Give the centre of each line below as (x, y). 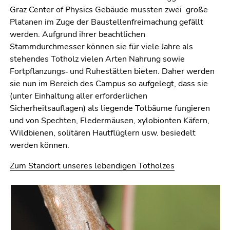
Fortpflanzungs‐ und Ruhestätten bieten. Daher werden (112, 72)
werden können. (41, 146)
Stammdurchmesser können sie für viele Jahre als (101, 47)
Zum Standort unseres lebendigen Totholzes (92, 166)
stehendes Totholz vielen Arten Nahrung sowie (97, 59)
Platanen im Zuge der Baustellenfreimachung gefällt (107, 22)
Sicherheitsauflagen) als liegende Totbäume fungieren (110, 109)
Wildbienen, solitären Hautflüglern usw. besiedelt (103, 133)
